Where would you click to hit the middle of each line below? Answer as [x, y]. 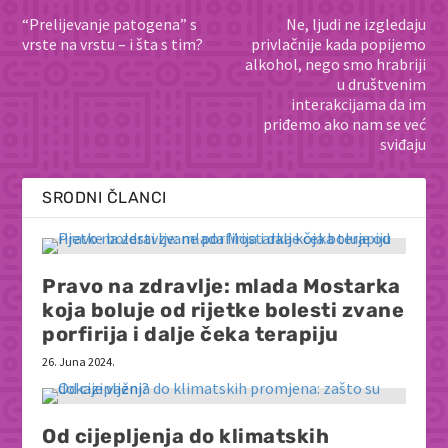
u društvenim [381, 83]
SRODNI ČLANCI [104, 197]
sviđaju [402, 143]
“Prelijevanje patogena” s [110, 23]
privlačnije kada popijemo [338, 43]
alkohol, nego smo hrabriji [335, 63]
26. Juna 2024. [79, 361]
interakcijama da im [358, 103]
